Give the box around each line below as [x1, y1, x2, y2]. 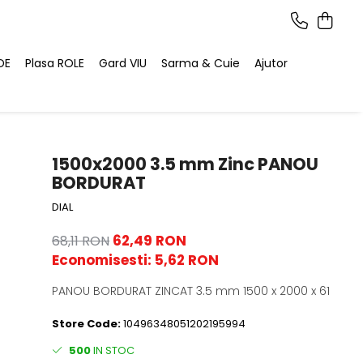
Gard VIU [99, 55, 147, 71]
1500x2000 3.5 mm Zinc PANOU [52, 152, 319, 176]
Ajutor [254, 55, 288, 71]
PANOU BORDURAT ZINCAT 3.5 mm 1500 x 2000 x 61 [52, 283, 331, 299]
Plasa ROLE [25, 55, 84, 71]
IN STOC [91, 343, 135, 358]
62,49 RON [113, 231, 187, 250]
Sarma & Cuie [161, 55, 240, 71]
